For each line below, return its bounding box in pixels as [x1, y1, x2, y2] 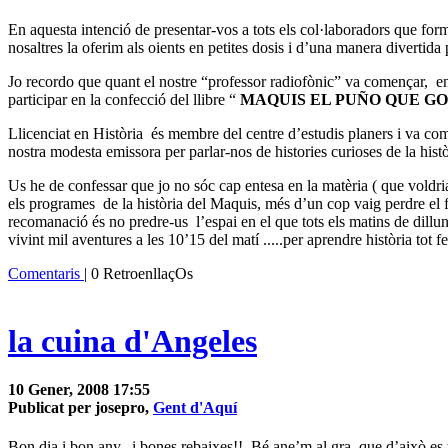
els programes [8, 195, 95, 213]
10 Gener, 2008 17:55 [8, 381, 150, 399]
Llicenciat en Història [8, 125, 143, 143]
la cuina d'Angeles [8, 322, 257, 359]
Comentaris [8, 265, 84, 283]
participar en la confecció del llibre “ [8, 91, 240, 109]
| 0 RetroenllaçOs [84, 265, 193, 283]
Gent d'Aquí [153, 399, 237, 417]
